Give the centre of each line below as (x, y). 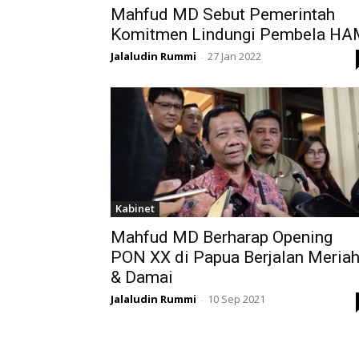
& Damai (142, 278)
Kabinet (135, 209)
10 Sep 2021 (236, 299)
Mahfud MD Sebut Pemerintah (223, 15)
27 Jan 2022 (234, 56)
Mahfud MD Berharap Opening (222, 238)
